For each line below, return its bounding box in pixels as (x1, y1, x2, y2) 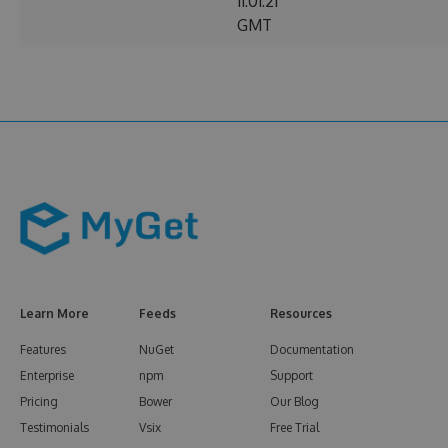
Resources (270, 306, 332, 322)
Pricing (20, 394, 58, 410)
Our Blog (270, 394, 319, 410)
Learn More (20, 306, 89, 322)
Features (20, 342, 66, 358)
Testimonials (20, 420, 89, 436)
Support (270, 368, 313, 384)
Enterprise (20, 368, 74, 384)
